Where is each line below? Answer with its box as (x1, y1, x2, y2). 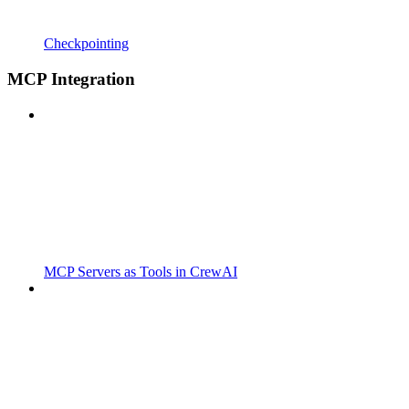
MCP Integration (7, 68, 135, 89)
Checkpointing (44, 36, 129, 52)
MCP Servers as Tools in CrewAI (44, 263, 237, 279)
